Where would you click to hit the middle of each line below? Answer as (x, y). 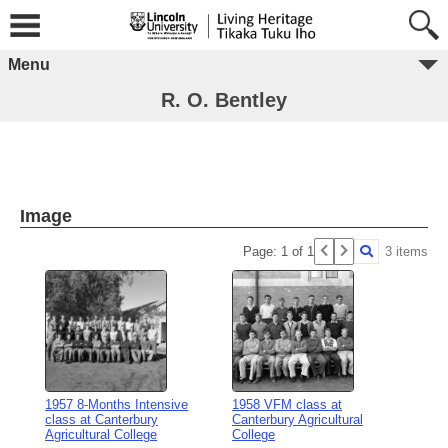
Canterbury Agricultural (297, 419)
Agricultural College (101, 434)
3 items (406, 251)
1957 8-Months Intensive (116, 404)
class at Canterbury (101, 419)
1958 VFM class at (287, 404)
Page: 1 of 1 (278, 251)
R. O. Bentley (224, 100)
